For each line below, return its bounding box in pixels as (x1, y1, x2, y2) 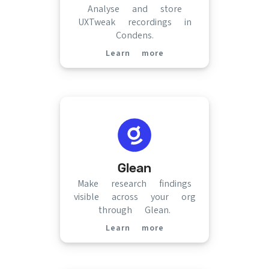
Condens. (115, 29, 154, 41)
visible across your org (73, 191, 196, 202)
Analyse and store (87, 3, 182, 14)
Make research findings (77, 178, 192, 189)
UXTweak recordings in (77, 16, 192, 28)
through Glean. (98, 204, 171, 216)
